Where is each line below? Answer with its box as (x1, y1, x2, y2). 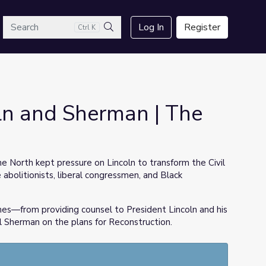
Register (184, 21, 220, 34)
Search (108, 34, 136, 47)
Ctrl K (78, 23, 96, 32)
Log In (138, 21, 164, 34)
